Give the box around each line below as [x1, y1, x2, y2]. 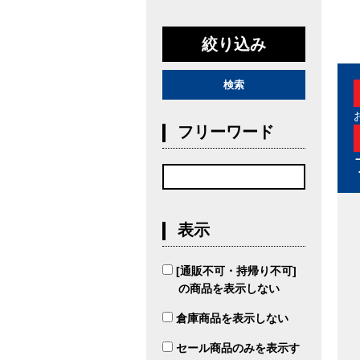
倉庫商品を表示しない [176, 312, 288, 325]
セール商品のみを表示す [176, 342, 300, 355]
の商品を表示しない [178, 282, 280, 296]
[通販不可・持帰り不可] [176, 264, 297, 278]
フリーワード [178, 123, 274, 141]
